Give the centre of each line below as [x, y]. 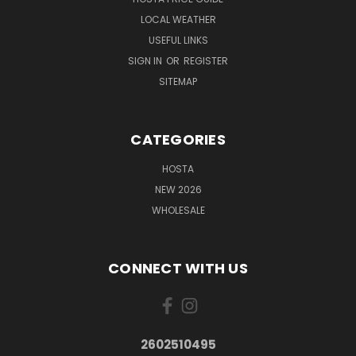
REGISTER [206, 61]
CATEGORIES [178, 139]
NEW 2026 [178, 190]
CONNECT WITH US [178, 268]
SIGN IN [146, 61]
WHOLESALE [178, 210]
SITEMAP [178, 81]
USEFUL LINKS [178, 40]
